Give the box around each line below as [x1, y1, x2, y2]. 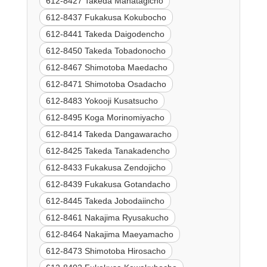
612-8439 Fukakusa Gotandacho [45, 179, 170, 190]
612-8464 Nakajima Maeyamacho [45, 229, 173, 240]
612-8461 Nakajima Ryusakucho [45, 213, 169, 223]
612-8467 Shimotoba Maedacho [45, 63, 167, 73]
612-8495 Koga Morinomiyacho [45, 113, 164, 123]
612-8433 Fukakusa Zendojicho [45, 163, 166, 173]
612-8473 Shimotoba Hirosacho [45, 246, 166, 256]
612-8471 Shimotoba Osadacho [45, 79, 166, 89]
